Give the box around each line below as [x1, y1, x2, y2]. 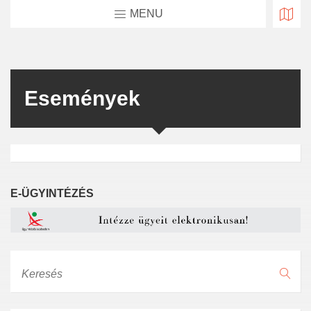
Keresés [10, 257, 47, 269]
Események [24, 87, 140, 110]
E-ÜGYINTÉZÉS [10, 187, 94, 199]
